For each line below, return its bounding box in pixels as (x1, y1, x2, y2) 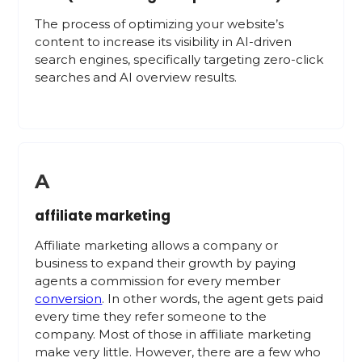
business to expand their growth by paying (35, 255, 297, 271)
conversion (35, 291, 103, 306)
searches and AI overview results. (35, 69, 238, 85)
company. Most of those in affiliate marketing (35, 326, 312, 342)
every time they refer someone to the (35, 309, 267, 324)
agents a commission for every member (35, 273, 281, 288)
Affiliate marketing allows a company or (35, 238, 279, 253)
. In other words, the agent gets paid (102, 291, 324, 306)
